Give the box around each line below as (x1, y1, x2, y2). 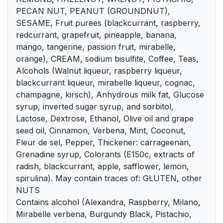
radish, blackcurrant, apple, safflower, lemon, (16, 161, 189, 171)
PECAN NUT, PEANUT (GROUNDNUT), (16, 6, 170, 16)
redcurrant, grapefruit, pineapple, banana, (16, 30, 177, 40)
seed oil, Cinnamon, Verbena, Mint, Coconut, (16, 125, 186, 135)
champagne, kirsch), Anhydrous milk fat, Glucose (16, 90, 204, 100)
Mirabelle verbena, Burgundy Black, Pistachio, (16, 209, 192, 219)
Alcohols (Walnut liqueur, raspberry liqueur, (16, 66, 182, 76)
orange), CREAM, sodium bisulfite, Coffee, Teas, (16, 54, 199, 64)
